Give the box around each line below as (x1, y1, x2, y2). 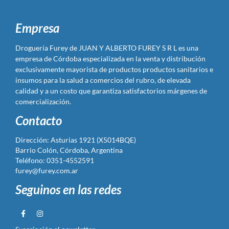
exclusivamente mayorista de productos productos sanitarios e (15, 65, 213, 74)
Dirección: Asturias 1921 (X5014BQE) (15, 135, 136, 145)
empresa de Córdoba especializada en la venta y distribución (15, 54, 205, 63)
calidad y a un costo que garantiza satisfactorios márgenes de (15, 86, 207, 96)
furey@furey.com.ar (15, 166, 78, 175)
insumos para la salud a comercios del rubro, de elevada (15, 76, 191, 85)
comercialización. (15, 97, 71, 106)
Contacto (15, 113, 62, 128)
